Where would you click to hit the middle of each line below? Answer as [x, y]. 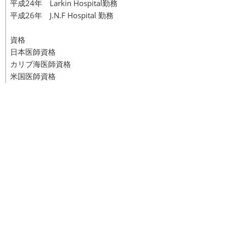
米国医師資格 [33, 76]
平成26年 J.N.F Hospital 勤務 [62, 15]
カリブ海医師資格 [41, 64]
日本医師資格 [33, 51]
